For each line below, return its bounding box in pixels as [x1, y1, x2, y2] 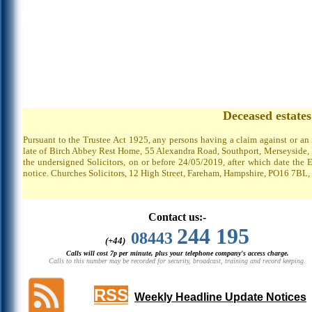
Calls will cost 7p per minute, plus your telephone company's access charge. [66, 249, 289, 257]
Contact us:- [148, 211, 207, 223]
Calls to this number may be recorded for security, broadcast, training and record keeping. [49, 257, 306, 265]
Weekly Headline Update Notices [134, 291, 306, 303]
